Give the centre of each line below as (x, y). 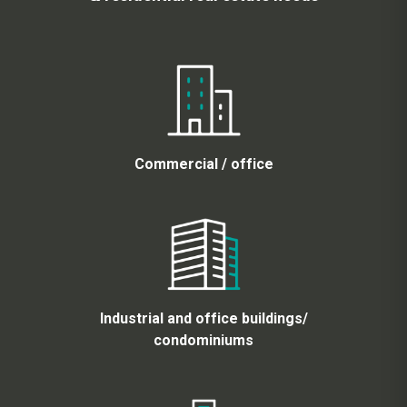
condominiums (203, 340)
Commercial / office (203, 164)
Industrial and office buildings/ (203, 318)
